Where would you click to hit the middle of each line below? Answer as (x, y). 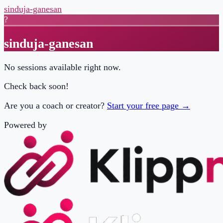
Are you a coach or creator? (49, 96)
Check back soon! (33, 78)
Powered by (23, 113)
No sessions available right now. (57, 61)
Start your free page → (135, 96)
